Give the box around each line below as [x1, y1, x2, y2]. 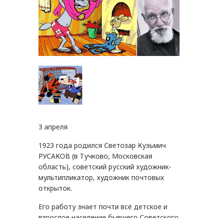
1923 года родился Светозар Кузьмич [38, 141, 166, 150]
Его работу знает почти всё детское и [38, 202, 167, 212]
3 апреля [38, 122, 68, 132]
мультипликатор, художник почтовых [38, 173, 164, 182]
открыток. [38, 183, 72, 193]
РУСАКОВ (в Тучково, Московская [38, 151, 152, 161]
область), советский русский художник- [38, 162, 171, 172]
